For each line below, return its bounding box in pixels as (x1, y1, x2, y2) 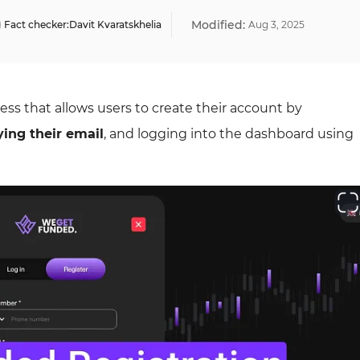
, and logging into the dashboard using (104, 126, 354, 141)
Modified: (191, 18, 245, 32)
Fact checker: (4, 18, 69, 31)
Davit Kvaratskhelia (69, 18, 162, 31)
